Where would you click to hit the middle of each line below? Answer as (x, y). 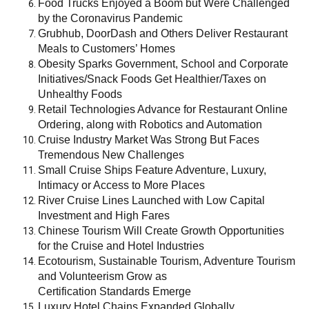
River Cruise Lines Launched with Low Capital (151, 200)
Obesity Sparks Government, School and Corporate (163, 63)
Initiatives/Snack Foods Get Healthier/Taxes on (152, 79)
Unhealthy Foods (80, 94)
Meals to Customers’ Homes (107, 48)
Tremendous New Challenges (111, 154)
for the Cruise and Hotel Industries (121, 246)
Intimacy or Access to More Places (121, 185)
